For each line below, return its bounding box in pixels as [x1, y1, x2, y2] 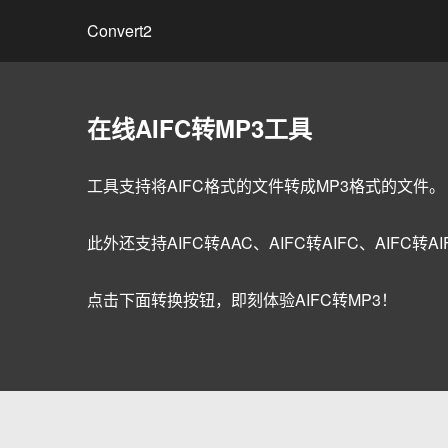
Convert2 [87, 19, 152, 42]
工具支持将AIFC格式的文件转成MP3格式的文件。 [87, 174, 445, 197]
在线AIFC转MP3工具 [87, 111, 312, 145]
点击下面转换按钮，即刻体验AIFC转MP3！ [87, 288, 397, 311]
